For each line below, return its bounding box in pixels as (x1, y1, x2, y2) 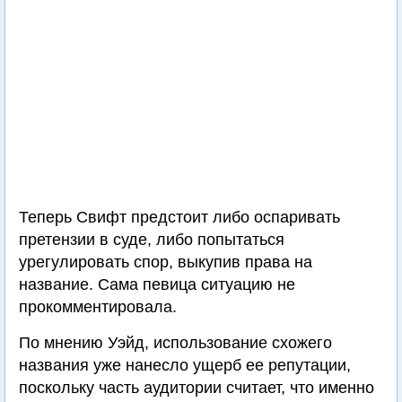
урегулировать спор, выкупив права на (19, 253, 312, 271)
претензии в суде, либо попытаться (19, 231, 284, 249)
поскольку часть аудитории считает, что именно (19, 379, 374, 397)
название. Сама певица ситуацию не (19, 275, 295, 293)
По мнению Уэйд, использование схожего (19, 334, 332, 352)
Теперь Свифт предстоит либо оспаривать (19, 208, 340, 226)
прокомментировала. (19, 298, 177, 316)
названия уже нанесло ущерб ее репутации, (19, 356, 351, 374)
